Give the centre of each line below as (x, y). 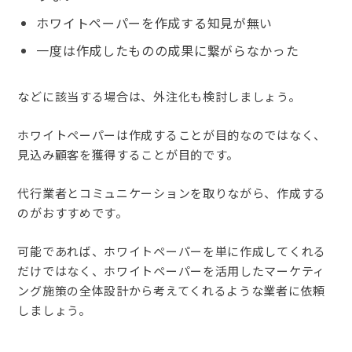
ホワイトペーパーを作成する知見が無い (155, 23)
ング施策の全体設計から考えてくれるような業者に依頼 (171, 291)
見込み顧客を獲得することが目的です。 (128, 155)
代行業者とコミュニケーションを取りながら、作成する (172, 193)
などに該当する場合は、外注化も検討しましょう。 (159, 97)
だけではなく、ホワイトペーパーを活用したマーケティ (171, 271)
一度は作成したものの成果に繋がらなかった (168, 51)
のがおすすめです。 (73, 213)
